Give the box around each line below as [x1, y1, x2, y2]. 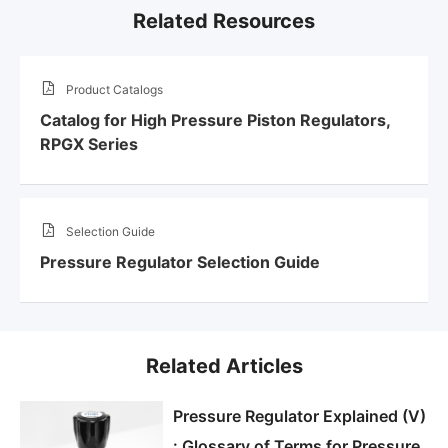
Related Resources [133, 8, 315, 33]
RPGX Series [40, 133, 138, 154]
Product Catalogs [66, 81, 163, 97]
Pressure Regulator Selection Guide [40, 252, 320, 273]
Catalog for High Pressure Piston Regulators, [40, 109, 390, 130]
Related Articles [145, 354, 303, 379]
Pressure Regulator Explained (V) [172, 406, 426, 427]
